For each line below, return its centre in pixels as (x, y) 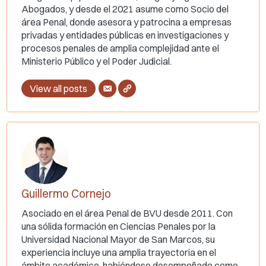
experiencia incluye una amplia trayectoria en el (119, 253)
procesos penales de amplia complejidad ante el (121, 48)
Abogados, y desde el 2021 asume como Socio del (125, 9)
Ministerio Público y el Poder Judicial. (97, 61)
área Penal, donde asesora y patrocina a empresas (127, 22)
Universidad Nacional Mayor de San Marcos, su (118, 240)
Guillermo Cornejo (66, 194)
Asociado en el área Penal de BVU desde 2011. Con (127, 213)
